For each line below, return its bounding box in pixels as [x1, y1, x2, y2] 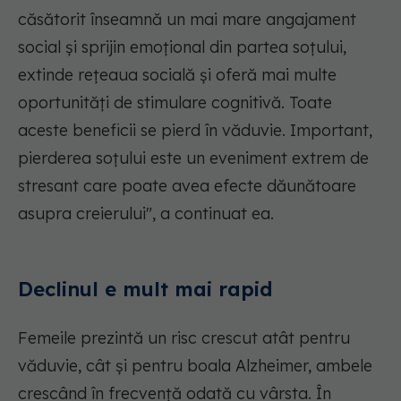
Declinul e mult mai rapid [18, 277, 272, 303]
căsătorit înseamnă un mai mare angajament [18, 9, 356, 30]
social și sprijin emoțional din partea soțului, [18, 37, 346, 58]
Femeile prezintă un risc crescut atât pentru [18, 328, 350, 349]
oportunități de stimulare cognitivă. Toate [18, 92, 332, 114]
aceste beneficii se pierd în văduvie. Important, [18, 120, 372, 141]
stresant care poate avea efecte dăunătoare [18, 175, 356, 197]
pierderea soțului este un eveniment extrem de [18, 148, 369, 169]
